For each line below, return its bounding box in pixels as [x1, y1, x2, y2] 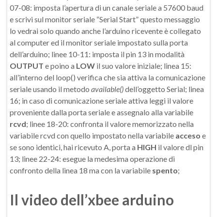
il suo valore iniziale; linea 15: [95, 61, 191, 70]
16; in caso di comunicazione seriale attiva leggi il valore [10, 96, 193, 105]
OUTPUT [10, 61, 44, 70]
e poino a [44, 61, 76, 70]
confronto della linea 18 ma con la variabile [10, 166, 152, 175]
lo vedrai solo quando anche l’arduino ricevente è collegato [10, 26, 201, 35]
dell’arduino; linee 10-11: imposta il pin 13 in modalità [10, 49, 185, 59]
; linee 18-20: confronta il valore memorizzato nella [26, 119, 194, 128]
